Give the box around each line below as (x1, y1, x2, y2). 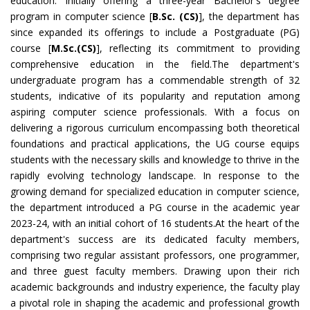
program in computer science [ (10, 10, 152, 23)
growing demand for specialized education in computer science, (10, 185, 300, 198)
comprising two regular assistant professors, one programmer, (10, 248, 300, 262)
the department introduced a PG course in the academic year (10, 201, 300, 214)
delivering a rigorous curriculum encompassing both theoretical (10, 121, 300, 134)
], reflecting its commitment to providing (95, 42, 300, 55)
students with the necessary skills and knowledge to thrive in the (10, 153, 300, 166)
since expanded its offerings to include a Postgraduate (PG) (10, 26, 300, 39)
